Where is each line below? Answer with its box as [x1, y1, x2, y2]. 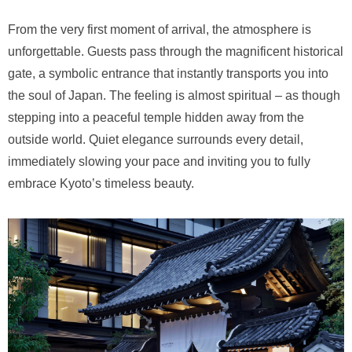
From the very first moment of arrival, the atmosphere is [8, 22, 311, 36]
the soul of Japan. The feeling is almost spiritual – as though [8, 88, 340, 102]
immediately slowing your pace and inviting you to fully [8, 154, 310, 168]
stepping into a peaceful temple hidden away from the [8, 110, 304, 124]
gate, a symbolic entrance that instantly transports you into [8, 66, 328, 80]
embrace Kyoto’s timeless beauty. [8, 176, 194, 190]
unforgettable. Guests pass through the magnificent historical [8, 44, 343, 58]
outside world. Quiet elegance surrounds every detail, [8, 132, 303, 146]
